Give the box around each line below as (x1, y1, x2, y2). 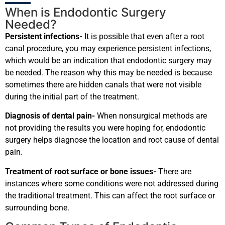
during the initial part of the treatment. (5, 91, 139, 101)
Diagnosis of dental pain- (5, 111, 95, 121)
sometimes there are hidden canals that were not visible (5, 79, 201, 89)
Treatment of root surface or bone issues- (5, 166, 156, 176)
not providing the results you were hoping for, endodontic (5, 123, 205, 133)
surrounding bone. (5, 202, 69, 212)
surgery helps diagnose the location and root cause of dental (5, 135, 219, 145)
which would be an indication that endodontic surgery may (5, 55, 212, 65)
